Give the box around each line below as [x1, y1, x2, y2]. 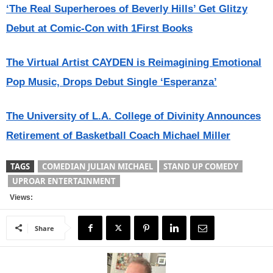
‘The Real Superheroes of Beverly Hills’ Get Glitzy [6, 2, 247, 15]
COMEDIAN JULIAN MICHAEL [42, 160, 153, 172]
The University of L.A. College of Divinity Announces [6, 110, 261, 122]
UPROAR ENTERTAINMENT [12, 175, 116, 186]
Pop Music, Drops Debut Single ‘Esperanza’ [6, 76, 217, 88]
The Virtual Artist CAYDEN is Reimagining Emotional [6, 56, 261, 68]
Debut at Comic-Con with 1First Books [6, 22, 193, 34]
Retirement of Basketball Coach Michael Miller [6, 129, 230, 141]
